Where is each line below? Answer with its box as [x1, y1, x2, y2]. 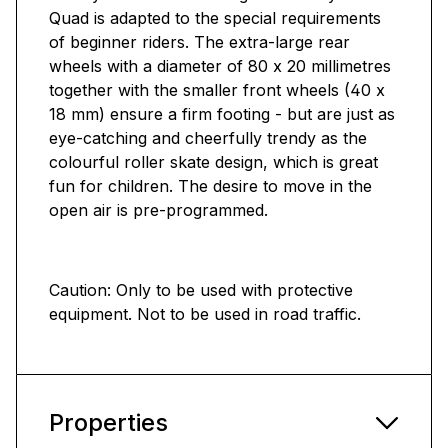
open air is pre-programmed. [49, 200, 268, 221]
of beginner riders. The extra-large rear [49, 32, 350, 53]
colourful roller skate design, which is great [49, 152, 378, 173]
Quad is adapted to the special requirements [49, 8, 381, 29]
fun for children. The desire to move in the [49, 176, 372, 197]
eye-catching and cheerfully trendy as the [49, 128, 367, 149]
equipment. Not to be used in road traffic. [49, 304, 361, 325]
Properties [49, 408, 168, 438]
